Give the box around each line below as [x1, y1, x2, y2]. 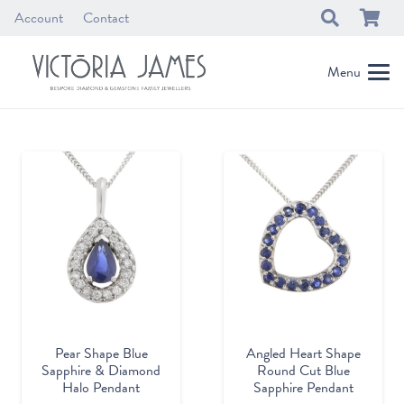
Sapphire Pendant [252, 377, 353, 399]
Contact [83, 7, 130, 29]
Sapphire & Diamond [41, 360, 161, 382]
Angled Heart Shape [245, 343, 361, 365]
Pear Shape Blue [54, 343, 148, 365]
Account [14, 7, 63, 29]
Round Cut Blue [256, 360, 350, 382]
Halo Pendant [62, 377, 140, 399]
